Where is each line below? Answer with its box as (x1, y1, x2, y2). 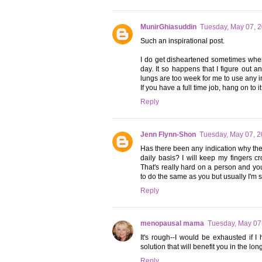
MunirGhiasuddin (140, 23, 196, 32)
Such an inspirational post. (140, 37, 225, 46)
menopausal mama (140, 219, 204, 228)
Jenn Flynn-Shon (140, 130, 196, 139)
